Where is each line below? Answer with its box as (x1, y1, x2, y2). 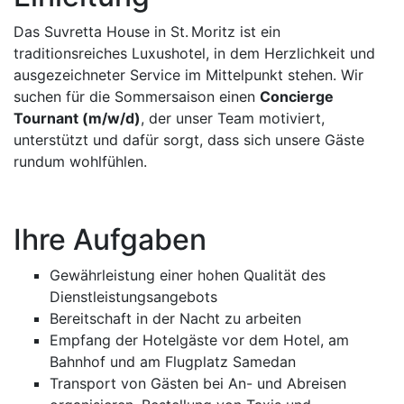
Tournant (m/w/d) (14, 109, 141, 127)
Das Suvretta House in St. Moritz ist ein (14, 23, 280, 41)
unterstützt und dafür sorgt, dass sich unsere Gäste (14, 131, 364, 149)
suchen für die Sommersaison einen (14, 87, 260, 106)
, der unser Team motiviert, (141, 109, 325, 127)
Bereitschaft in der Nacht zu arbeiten (50, 309, 301, 327)
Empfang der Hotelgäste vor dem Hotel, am (50, 331, 349, 349)
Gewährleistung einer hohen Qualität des (50, 266, 326, 284)
